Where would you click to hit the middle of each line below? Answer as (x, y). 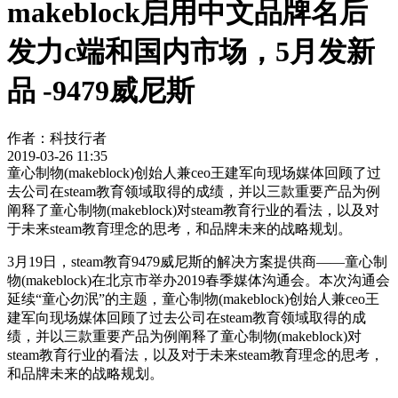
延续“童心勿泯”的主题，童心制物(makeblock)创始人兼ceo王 (193, 299)
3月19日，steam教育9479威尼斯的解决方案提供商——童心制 (197, 262)
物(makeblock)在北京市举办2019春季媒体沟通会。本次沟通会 (199, 281)
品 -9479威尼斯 (101, 90)
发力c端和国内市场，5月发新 (191, 51)
